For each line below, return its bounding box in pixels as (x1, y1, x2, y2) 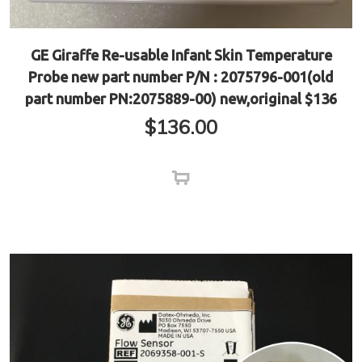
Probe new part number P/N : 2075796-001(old (28, 69, 334, 86)
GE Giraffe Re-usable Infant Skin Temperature (30, 47, 332, 64)
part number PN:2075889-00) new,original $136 (25, 90, 337, 107)
